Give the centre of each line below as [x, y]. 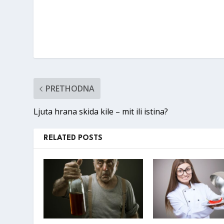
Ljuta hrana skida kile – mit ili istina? [101, 112]
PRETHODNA [70, 89]
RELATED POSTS [73, 138]
